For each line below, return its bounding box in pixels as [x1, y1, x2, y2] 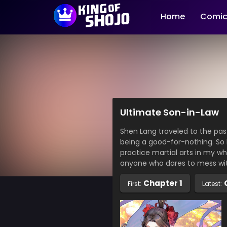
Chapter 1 [143, 178, 182, 189]
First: [128, 179, 141, 188]
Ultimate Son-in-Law [120, 105, 219, 119]
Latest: [202, 179, 222, 188]
